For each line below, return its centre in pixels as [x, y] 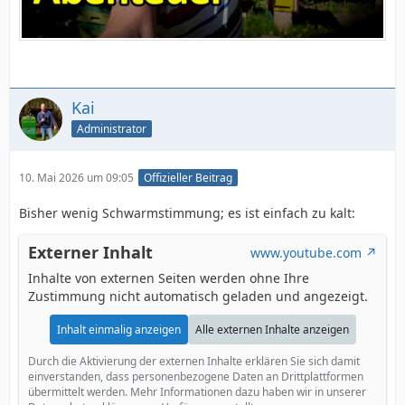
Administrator [112, 128]
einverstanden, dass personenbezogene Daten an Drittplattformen [196, 377]
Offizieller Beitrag [188, 178]
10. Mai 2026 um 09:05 [76, 177]
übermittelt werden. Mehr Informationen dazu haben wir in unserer [197, 392]
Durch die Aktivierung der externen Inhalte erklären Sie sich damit [194, 362]
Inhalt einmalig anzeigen [118, 330]
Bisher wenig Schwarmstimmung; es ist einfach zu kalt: [187, 213]
